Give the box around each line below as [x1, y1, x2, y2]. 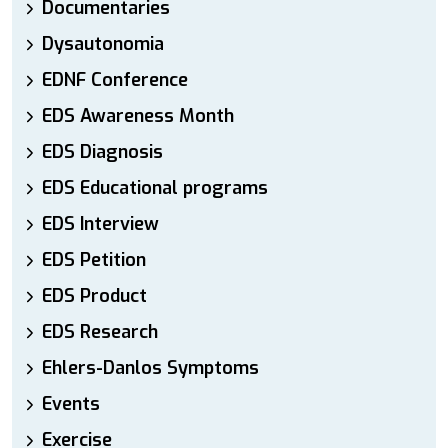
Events [42, 392, 100, 416]
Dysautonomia [42, 32, 164, 56]
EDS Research [42, 320, 158, 344]
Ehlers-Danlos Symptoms [42, 356, 259, 380]
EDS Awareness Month [42, 104, 234, 128]
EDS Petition [42, 248, 146, 272]
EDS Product [42, 284, 147, 308]
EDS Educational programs [42, 176, 268, 200]
